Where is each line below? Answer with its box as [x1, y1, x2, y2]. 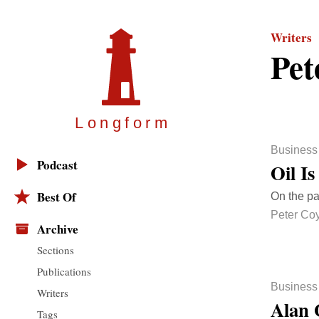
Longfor [75, 114, 155, 132]
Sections [37, 242, 74, 257]
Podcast [37, 156, 78, 174]
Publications [37, 263, 91, 278]
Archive [37, 220, 78, 239]
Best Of [37, 188, 76, 206]
